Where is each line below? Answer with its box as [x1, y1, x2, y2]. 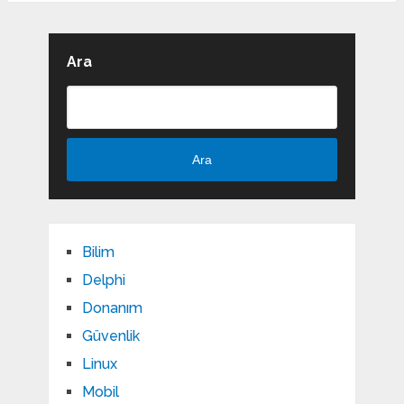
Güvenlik [81, 327, 140, 345]
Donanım [81, 299, 142, 317]
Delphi [81, 271, 125, 289]
